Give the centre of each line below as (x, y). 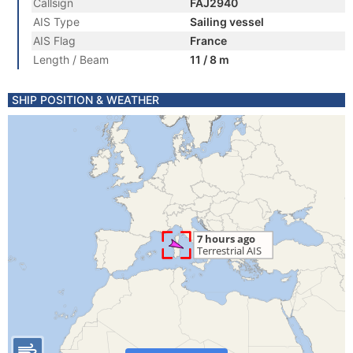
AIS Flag (54, 41)
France (208, 41)
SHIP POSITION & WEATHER (85, 100)
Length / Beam (71, 59)
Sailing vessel (227, 22)
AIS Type (56, 22)
